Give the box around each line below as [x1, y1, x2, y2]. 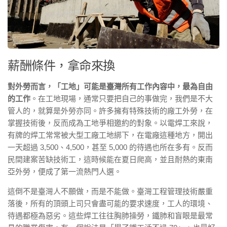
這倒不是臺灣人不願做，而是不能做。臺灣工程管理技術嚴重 [8, 186, 213, 196]
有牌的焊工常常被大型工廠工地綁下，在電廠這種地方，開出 [8, 130, 213, 139]
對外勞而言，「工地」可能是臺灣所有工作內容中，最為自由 [8, 82, 213, 91]
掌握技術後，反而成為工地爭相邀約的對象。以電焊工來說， [8, 118, 213, 127]
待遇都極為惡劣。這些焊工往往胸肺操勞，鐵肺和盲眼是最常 [8, 211, 213, 220]
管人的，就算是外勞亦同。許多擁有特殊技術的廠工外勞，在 [8, 106, 213, 115]
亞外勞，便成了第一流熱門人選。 [8, 167, 122, 176]
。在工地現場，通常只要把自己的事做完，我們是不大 [30, 94, 213, 103]
